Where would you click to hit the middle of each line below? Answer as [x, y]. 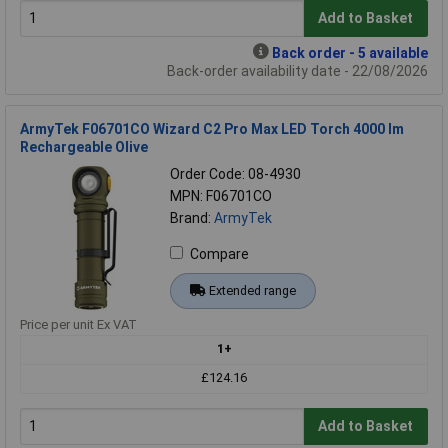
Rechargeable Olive [84, 146]
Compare [219, 253]
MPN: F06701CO [221, 195]
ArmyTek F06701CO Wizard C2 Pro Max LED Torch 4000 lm [212, 128]
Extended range [252, 290]
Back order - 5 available [350, 52]
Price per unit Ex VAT [78, 324]
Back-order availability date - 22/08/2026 [297, 70]
